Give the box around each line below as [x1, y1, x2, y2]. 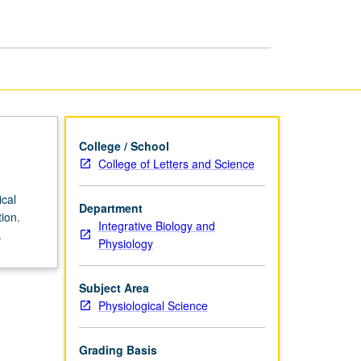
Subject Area [78, 279, 149, 296]
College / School [78, 137, 169, 154]
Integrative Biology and [98, 217, 215, 234]
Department [78, 199, 143, 216]
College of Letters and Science [98, 155, 255, 172]
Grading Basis [78, 341, 157, 358]
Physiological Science [98, 297, 208, 313]
